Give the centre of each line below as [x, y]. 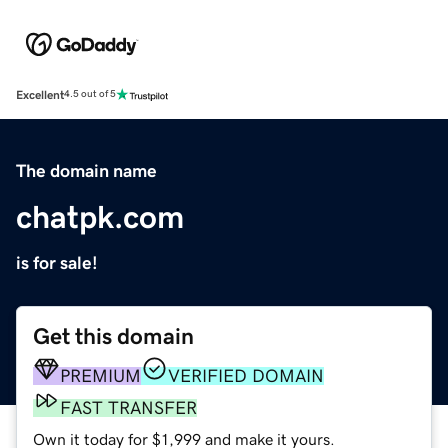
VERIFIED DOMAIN [246, 375]
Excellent [40, 94]
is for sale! [57, 262]
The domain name [86, 170]
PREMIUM [100, 375]
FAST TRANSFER [128, 407]
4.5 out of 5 [90, 94]
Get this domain [113, 336]
